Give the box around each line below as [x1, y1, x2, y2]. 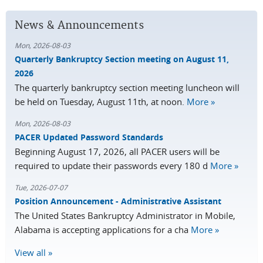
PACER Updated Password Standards [15, 131, 163, 143]
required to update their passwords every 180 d [15, 160, 210, 171]
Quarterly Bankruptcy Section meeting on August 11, [15, 53, 229, 65]
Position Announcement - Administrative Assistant [15, 195, 221, 207]
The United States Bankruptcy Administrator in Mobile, [15, 210, 235, 221]
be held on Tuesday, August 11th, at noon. [15, 96, 187, 107]
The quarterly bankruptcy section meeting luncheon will [15, 82, 240, 93]
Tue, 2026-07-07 [15, 183, 68, 192]
